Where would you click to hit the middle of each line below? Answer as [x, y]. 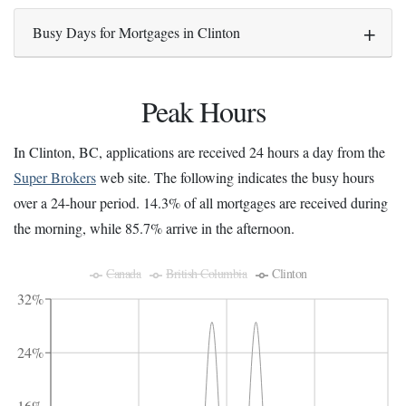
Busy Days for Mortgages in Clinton [136, 32]
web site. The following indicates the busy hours [235, 178]
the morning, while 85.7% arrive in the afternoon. [154, 228]
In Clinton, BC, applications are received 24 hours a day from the [199, 152]
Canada [124, 274]
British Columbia [207, 274]
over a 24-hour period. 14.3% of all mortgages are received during [201, 203]
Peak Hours [203, 111]
